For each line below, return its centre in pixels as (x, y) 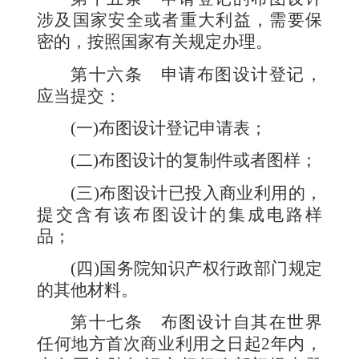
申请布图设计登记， (242, 74)
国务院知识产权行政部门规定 (211, 269)
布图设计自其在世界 (242, 323)
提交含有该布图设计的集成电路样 (179, 214)
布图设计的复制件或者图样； (208, 161)
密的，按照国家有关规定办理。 (155, 42)
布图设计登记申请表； (183, 129)
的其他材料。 (87, 290)
